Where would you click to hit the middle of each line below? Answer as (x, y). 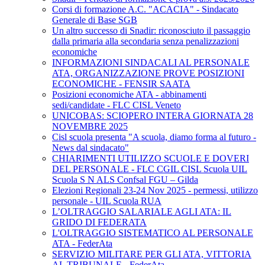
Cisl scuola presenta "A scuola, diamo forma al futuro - (154, 137)
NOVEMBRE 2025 (90, 127)
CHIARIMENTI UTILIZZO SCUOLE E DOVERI (151, 159)
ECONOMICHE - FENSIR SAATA (121, 84)
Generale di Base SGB (95, 20)
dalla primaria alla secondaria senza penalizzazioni (146, 41)
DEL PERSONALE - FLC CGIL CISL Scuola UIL (150, 169)
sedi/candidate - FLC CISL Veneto (117, 105)
